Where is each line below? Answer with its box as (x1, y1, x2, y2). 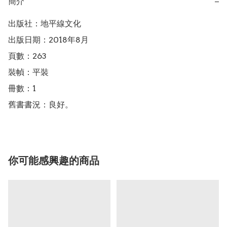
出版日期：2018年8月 (8, 35, 89, 45)
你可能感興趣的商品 (8, 155, 99, 167)
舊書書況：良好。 (8, 100, 73, 110)
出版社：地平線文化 (8, 19, 81, 29)
